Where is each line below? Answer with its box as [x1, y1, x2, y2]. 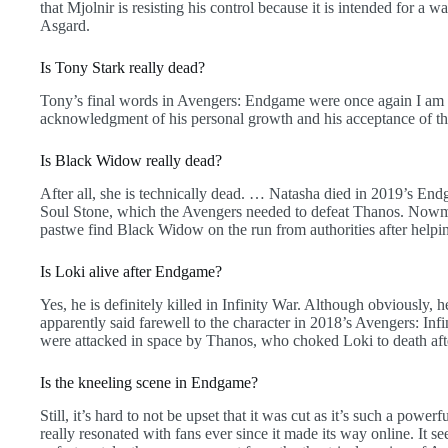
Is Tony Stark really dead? [40, 59, 205, 77]
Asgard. [40, 17, 90, 35]
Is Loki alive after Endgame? [40, 262, 222, 280]
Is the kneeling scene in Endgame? [40, 373, 258, 391]
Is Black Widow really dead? [40, 152, 222, 170]
